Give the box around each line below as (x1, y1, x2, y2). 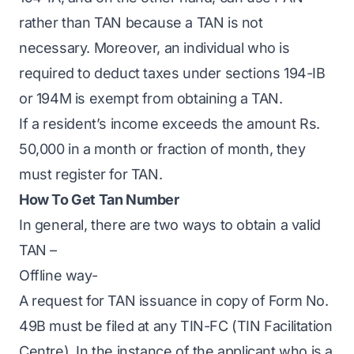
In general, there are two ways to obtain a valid (19, 217, 321, 233)
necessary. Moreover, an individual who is (19, 40, 290, 56)
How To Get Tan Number (19, 191, 179, 208)
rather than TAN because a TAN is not (19, 14, 263, 31)
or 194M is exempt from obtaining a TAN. (19, 90, 283, 107)
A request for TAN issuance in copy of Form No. (19, 292, 329, 309)
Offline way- (19, 267, 101, 284)
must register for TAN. (19, 166, 163, 183)
